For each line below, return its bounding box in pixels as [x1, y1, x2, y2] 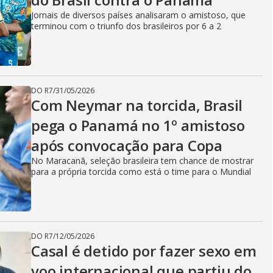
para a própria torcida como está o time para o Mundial [31, 166, 251, 177]
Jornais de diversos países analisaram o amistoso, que [31, 9, 246, 21]
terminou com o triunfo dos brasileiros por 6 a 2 [31, 20, 221, 32]
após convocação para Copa [31, 135, 222, 155]
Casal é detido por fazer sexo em [31, 241, 257, 261]
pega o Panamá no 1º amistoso [31, 115, 245, 135]
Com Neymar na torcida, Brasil [31, 95, 243, 115]
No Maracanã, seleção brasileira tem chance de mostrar [31, 155, 253, 166]
